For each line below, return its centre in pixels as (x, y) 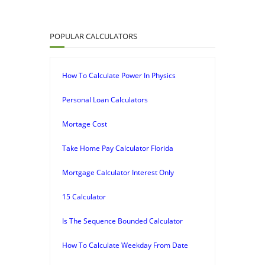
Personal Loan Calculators (105, 99)
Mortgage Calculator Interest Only (118, 172)
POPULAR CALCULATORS (93, 36)
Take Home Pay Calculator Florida (118, 148)
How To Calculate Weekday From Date (125, 245)
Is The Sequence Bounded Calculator (122, 221)
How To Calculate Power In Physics (119, 75)
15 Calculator (84, 196)
